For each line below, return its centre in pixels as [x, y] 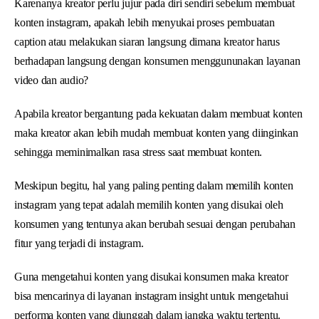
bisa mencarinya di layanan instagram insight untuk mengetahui [151, 296]
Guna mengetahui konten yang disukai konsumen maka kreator [151, 276]
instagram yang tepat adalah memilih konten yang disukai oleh [149, 204]
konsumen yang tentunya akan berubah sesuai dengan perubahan [155, 224]
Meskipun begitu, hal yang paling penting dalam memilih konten [154, 185]
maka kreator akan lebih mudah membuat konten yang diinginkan [156, 132]
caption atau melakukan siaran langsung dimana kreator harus [147, 41]
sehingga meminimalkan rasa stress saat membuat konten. [138, 152]
